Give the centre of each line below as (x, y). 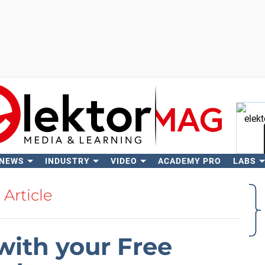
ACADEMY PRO (189, 161)
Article (28, 195)
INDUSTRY (67, 161)
